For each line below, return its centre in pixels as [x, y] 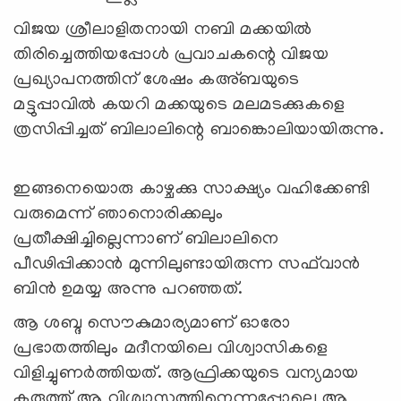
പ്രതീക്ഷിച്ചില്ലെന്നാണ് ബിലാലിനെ [146, 239]
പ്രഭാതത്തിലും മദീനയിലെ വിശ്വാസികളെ [171, 349]
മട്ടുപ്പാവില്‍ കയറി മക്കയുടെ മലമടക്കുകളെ [179, 105]
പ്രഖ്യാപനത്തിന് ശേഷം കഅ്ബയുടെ [157, 80]
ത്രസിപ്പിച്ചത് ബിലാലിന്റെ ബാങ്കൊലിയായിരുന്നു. [199, 130]
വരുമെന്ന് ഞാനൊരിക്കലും [119, 214]
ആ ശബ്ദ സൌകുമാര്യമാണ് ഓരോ [152, 324]
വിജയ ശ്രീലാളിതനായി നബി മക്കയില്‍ [163, 30]
